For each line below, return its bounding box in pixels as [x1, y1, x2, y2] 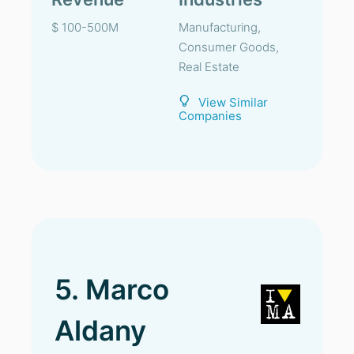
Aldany [55, 314, 146, 347]
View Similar [198, 95, 268, 110]
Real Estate [179, 59, 239, 74]
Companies [179, 108, 242, 123]
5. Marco [55, 273, 169, 306]
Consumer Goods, [179, 40, 279, 55]
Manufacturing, [179, 20, 261, 35]
